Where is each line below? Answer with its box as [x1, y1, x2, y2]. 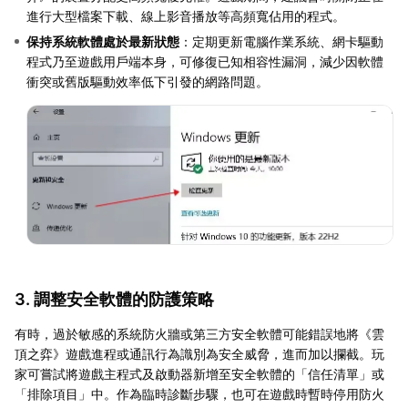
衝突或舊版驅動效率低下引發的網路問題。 [26, 74, 269, 90]
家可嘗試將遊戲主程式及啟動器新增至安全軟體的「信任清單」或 [15, 366, 384, 382]
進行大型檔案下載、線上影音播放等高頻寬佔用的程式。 [26, 8, 345, 25]
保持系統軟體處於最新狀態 [26, 34, 179, 50]
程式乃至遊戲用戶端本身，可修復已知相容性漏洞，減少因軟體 [26, 54, 383, 70]
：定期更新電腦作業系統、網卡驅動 [179, 34, 383, 50]
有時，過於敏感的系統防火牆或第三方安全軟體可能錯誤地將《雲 [15, 326, 384, 342]
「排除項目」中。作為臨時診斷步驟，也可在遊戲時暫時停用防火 [15, 386, 384, 403]
